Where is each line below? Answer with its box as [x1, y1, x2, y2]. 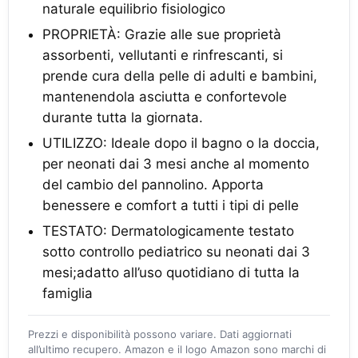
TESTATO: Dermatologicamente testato [42, 223, 294, 240]
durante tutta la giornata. [42, 109, 203, 126]
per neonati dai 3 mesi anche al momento [42, 156, 309, 173]
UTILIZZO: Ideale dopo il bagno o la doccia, [42, 135, 320, 152]
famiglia [42, 285, 93, 302]
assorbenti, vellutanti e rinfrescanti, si [42, 47, 283, 64]
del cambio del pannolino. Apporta [42, 177, 264, 193]
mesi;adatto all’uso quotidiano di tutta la [42, 265, 300, 281]
